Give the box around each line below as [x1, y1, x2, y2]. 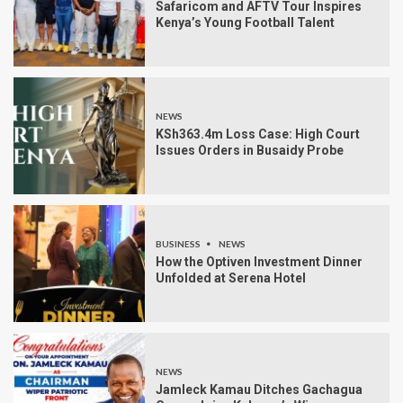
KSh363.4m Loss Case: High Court [156, 127, 360, 142]
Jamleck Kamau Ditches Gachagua [156, 382, 363, 398]
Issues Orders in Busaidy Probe [156, 143, 344, 158]
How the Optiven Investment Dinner [156, 255, 363, 270]
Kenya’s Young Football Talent [156, 15, 335, 31]
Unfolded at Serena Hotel [156, 271, 306, 286]
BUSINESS [156, 238, 202, 250]
